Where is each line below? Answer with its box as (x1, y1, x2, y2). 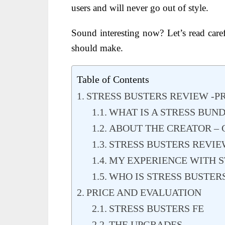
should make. (71, 42, 123, 53)
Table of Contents (77, 73, 149, 85)
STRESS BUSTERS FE (109, 202, 204, 214)
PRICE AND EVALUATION (86, 186, 201, 198)
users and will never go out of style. (71, 2, 208, 13)
